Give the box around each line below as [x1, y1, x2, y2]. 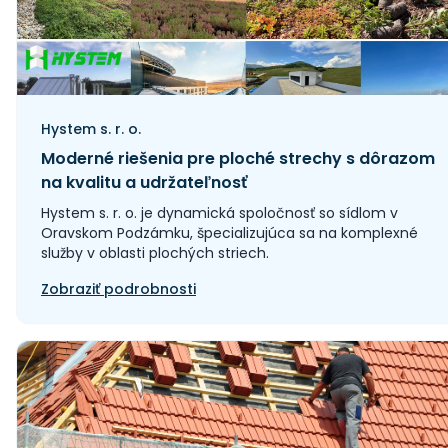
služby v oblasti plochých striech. [41, 243, 269, 263]
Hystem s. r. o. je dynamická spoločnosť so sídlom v [41, 203, 398, 223]
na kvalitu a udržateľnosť [41, 171, 247, 194]
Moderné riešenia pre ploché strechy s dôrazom [41, 147, 435, 170]
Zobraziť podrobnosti [41, 279, 196, 299]
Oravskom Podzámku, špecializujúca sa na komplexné [41, 223, 418, 243]
